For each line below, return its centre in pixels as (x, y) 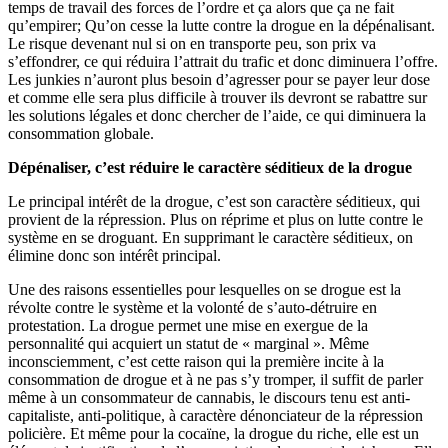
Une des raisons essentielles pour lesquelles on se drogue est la (204, 289)
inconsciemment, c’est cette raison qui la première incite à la (196, 361)
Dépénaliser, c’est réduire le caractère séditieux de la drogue (210, 167)
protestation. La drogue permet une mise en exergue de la (188, 325)
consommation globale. (81, 133)
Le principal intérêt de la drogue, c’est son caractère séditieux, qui (214, 201)
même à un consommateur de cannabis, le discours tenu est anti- (209, 397)
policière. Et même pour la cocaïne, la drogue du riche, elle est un (213, 433)
